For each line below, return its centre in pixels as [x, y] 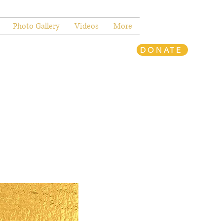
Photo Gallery [36, 26]
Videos [87, 26]
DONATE [161, 50]
